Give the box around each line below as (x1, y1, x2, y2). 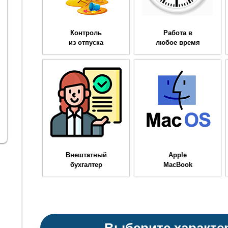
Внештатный (65, 151, 107, 159)
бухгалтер (70, 160, 102, 168)
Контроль (70, 28, 102, 37)
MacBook (163, 160, 192, 168)
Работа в (163, 28, 192, 37)
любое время (155, 38, 200, 46)
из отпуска (69, 38, 103, 46)
